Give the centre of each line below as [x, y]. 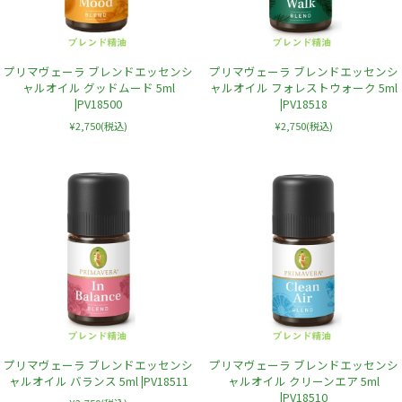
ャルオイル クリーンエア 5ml [303, 381]
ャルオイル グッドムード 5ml [98, 87]
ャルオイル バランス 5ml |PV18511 [98, 381]
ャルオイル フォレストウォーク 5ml [303, 87]
